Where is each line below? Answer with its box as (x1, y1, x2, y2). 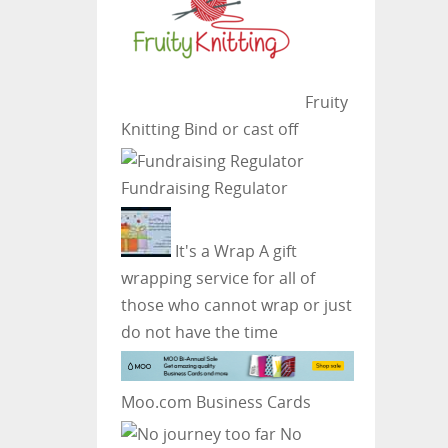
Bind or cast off (179, 117, 298, 140)
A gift (254, 239, 297, 262)
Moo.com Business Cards (120, 390, 311, 413)
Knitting (120, 117, 180, 140)
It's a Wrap (170, 239, 255, 262)
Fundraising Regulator (120, 176, 288, 199)
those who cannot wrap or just (120, 293, 352, 316)
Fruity (300, 90, 348, 113)
